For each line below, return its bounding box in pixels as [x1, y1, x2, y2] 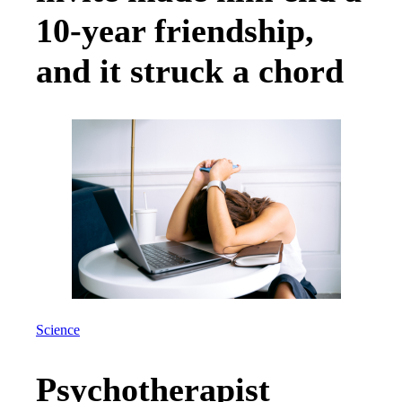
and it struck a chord [36, 51, 344, 90]
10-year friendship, [36, 11, 314, 49]
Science [36, 322, 80, 339]
